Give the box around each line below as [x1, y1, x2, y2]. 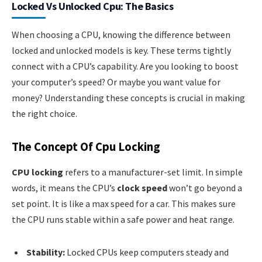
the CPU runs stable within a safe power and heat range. [12, 213, 235, 226]
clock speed [117, 182, 167, 194]
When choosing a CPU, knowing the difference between [12, 29, 230, 41]
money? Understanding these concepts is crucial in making [12, 92, 245, 104]
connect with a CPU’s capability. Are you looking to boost [12, 60, 239, 73]
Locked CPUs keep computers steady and [65, 246, 229, 258]
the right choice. [12, 108, 77, 120]
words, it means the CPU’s [12, 182, 117, 194]
